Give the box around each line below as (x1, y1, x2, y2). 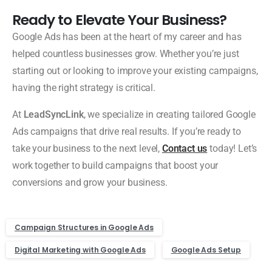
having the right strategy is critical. (12, 81, 155, 93)
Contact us (161, 142, 208, 154)
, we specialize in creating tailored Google (83, 108, 256, 120)
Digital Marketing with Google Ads (15, 244, 146, 255)
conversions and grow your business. (12, 176, 168, 188)
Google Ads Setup (171, 244, 242, 255)
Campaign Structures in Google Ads (15, 222, 154, 233)
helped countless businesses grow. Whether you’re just (12, 47, 239, 59)
